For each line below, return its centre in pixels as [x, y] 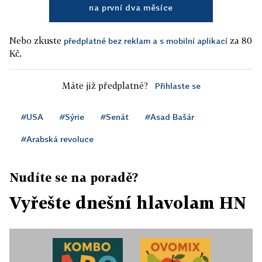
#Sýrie [72, 117]
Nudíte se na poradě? [74, 177]
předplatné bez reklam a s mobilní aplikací [146, 41]
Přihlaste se [177, 86]
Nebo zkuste [37, 41]
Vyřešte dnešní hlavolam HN [128, 203]
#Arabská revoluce [57, 139]
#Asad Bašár [170, 117]
